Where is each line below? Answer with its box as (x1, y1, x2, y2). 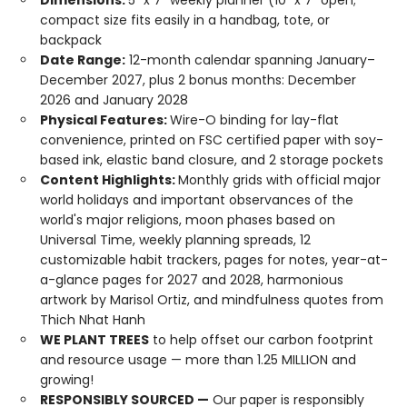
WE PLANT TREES (40, 331, 149, 349)
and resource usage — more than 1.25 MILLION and (40, 351, 356, 369)
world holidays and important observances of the (40, 191, 353, 209)
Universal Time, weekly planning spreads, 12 (40, 231, 311, 249)
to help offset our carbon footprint (149, 331, 373, 349)
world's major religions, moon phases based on (40, 211, 335, 229)
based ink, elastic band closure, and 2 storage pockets (40, 151, 383, 169)
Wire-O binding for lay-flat (170, 111, 339, 129)
